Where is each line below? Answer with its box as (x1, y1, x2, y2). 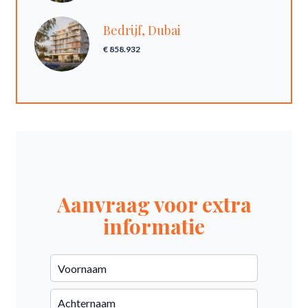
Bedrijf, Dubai (103, 22, 181, 38)
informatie (103, 212, 205, 240)
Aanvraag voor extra (56, 190, 252, 218)
